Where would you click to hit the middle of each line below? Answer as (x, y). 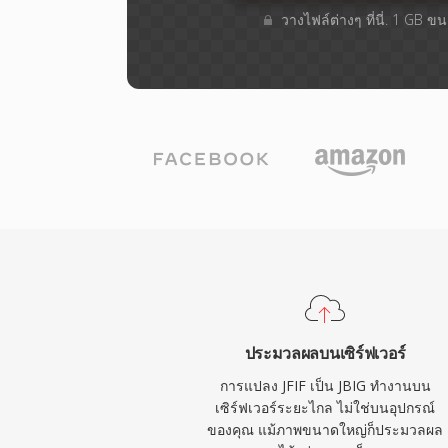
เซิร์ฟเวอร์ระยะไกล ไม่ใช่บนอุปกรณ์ (325, 407)
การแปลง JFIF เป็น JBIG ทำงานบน (325, 385)
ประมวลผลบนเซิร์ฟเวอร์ (325, 353)
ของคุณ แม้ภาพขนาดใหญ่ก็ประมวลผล (325, 429)
